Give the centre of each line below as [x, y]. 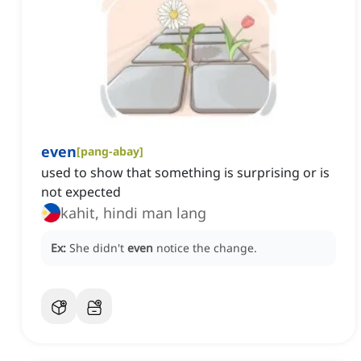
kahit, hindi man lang [133, 213]
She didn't [98, 248]
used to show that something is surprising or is [185, 173]
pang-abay [110, 151]
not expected [81, 192]
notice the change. [207, 248]
